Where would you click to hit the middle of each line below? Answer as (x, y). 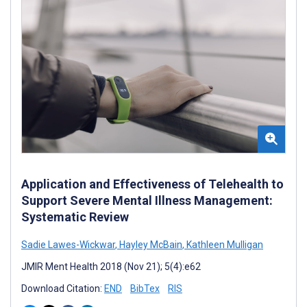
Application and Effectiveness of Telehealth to (152, 184)
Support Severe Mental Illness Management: (147, 200)
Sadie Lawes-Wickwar (68, 244)
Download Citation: (63, 288)
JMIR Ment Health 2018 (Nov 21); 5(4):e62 (111, 266)
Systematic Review (75, 217)
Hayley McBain (150, 244)
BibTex (145, 288)
